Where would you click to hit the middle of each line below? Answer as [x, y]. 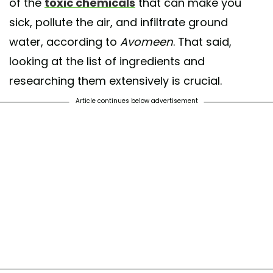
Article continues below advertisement [136, 101]
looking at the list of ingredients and [107, 62]
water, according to [65, 42]
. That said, [202, 42]
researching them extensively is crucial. [115, 81]
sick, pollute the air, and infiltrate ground [119, 23]
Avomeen [147, 42]
